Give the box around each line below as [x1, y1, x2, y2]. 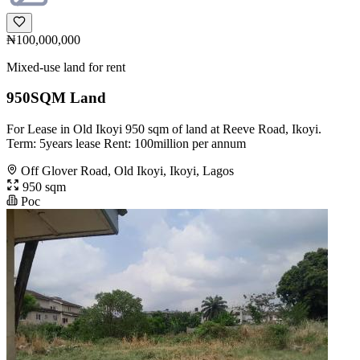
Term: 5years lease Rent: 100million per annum [6, 137, 246, 151]
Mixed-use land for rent [6, 59, 125, 74]
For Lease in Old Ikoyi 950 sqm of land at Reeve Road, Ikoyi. [6, 122, 321, 137]
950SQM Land [6, 89, 106, 107]
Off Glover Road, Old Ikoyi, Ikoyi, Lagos [21, 164, 234, 178]
